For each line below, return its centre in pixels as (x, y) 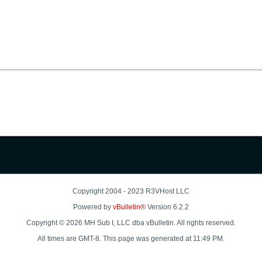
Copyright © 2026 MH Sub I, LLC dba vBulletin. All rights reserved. (131, 223)
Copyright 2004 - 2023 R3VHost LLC (131, 192)
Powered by (93, 207)
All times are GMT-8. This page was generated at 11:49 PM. (131, 239)
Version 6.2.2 (167, 207)
